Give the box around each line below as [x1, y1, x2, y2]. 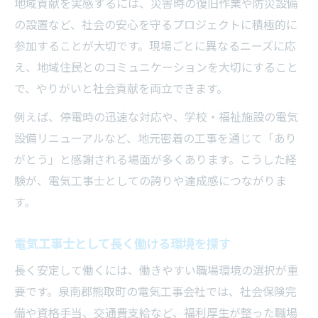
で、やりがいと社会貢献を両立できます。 [14, 82, 228, 96]
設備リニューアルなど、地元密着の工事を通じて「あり [14, 131, 297, 146]
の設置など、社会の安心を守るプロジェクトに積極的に [14, 18, 297, 32]
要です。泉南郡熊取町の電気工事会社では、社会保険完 [14, 285, 297, 299]
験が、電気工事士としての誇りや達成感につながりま [14, 174, 287, 188]
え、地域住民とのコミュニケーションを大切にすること [14, 60, 298, 75]
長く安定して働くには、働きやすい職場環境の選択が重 [14, 263, 298, 278]
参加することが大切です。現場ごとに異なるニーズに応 [14, 39, 296, 53]
